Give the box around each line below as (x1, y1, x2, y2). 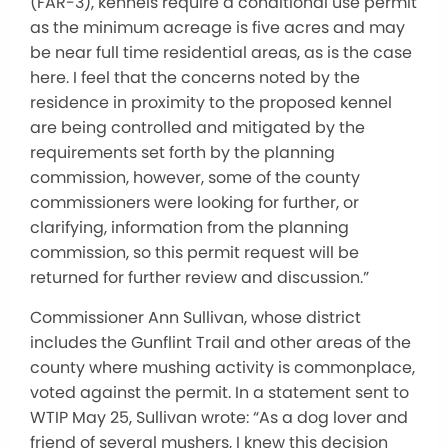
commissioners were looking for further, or (30, 191, 359, 214)
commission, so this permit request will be (30, 241, 359, 264)
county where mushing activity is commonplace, (30, 356, 415, 379)
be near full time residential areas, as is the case (30, 41, 412, 64)
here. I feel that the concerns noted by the (30, 66, 360, 89)
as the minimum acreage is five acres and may (30, 16, 405, 39)
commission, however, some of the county (30, 166, 360, 189)
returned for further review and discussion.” (30, 266, 369, 289)
